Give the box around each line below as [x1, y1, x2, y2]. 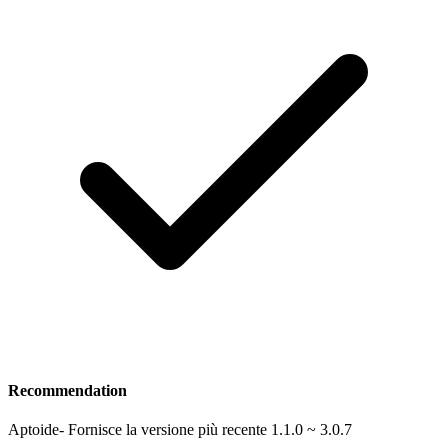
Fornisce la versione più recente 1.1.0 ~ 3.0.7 [68, 420, 352, 438]
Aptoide [8, 420, 59, 438]
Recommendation [8, 381, 127, 399]
